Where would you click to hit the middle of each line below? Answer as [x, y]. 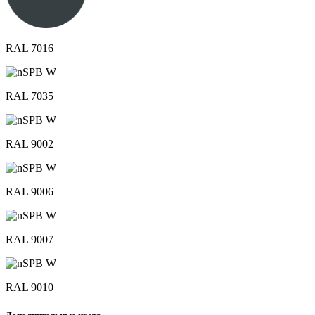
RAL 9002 [30, 144]
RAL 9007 [30, 240]
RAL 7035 [30, 96]
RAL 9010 [30, 288]
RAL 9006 [30, 192]
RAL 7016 [30, 49]
